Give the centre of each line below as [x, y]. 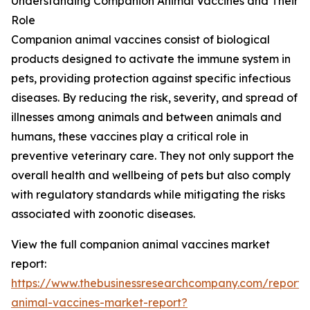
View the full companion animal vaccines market [140, 245]
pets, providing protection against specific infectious [151, 79]
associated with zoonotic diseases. [103, 214]
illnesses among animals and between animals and [146, 117]
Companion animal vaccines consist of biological [140, 40]
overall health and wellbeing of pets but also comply [151, 175]
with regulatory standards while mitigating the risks [148, 195]
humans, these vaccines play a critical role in [130, 137]
